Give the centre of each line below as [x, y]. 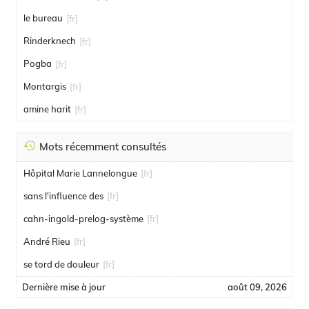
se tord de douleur [61, 264]
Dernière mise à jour [64, 287]
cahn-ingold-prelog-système [83, 219]
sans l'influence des [63, 196]
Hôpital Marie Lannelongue [80, 173]
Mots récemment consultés [103, 147]
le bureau [43, 18]
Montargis [45, 86]
